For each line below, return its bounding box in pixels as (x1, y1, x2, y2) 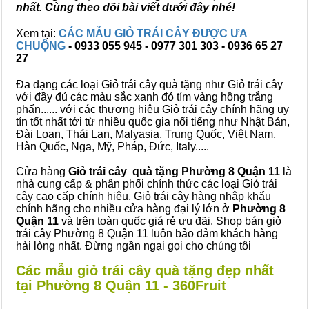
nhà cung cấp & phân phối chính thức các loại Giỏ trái (16, 178, 277, 190)
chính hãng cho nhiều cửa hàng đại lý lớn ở (16, 203, 232, 215)
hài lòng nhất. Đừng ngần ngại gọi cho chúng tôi (16, 240, 251, 252)
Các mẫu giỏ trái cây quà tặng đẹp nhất (16, 263, 274, 278)
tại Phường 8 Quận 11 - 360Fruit (16, 278, 226, 293)
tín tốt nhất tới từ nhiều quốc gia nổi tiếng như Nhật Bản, (16, 116, 290, 128)
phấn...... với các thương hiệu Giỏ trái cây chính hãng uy (16, 103, 289, 115)
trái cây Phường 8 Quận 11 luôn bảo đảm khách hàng (16, 228, 278, 239)
